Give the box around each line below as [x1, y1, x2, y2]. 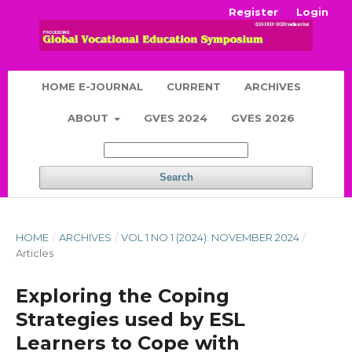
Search [159, 171, 193, 184]
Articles [16, 247, 53, 260]
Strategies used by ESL [16, 308, 245, 332]
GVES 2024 [144, 112, 208, 125]
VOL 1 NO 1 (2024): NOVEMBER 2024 [121, 231, 300, 244]
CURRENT [166, 80, 221, 93]
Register [229, 5, 278, 18]
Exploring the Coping [16, 284, 229, 308]
